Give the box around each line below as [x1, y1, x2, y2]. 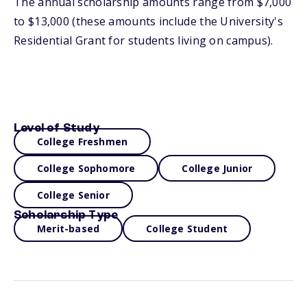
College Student [146, 222, 228, 235]
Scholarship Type [14, 209, 119, 221]
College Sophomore [37, 162, 136, 175]
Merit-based [37, 222, 100, 235]
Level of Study [14, 122, 99, 134]
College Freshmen [37, 135, 128, 148]
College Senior [37, 188, 110, 201]
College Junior [182, 162, 253, 175]
